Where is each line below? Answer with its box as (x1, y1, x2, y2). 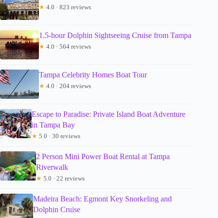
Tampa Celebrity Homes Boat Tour (39, 71, 147, 79)
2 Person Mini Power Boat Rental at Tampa (36, 152, 170, 161)
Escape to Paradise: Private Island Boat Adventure (31, 110, 185, 119)
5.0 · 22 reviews (42, 175, 85, 182)
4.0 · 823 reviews (45, 3, 91, 11)
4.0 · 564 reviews (45, 43, 91, 51)
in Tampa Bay (31, 121, 75, 129)
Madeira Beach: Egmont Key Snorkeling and (33, 195, 172, 203)
